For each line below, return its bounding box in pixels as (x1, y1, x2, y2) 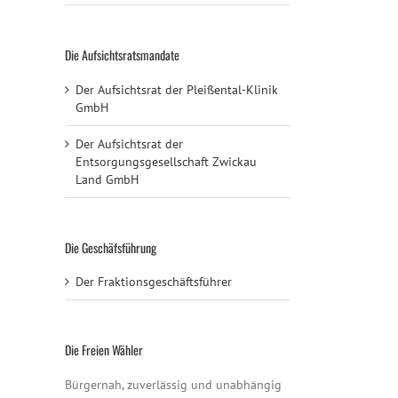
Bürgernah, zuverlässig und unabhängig (65, 377, 282, 394)
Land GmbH (76, 171, 139, 187)
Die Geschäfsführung (65, 237, 156, 257)
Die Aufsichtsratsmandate (65, 45, 179, 65)
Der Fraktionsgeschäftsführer (76, 274, 232, 291)
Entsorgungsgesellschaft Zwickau (76, 153, 257, 170)
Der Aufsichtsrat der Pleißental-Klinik (76, 81, 278, 98)
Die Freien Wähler (65, 340, 143, 360)
